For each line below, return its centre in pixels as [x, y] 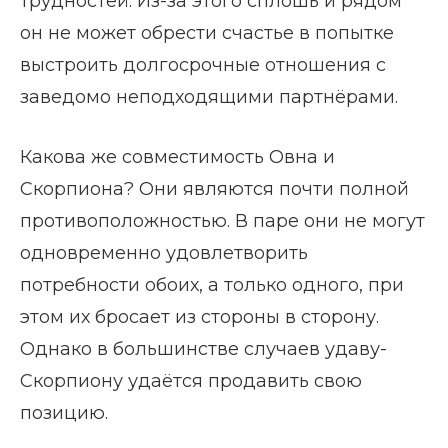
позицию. [64, 413]
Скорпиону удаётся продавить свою [191, 381]
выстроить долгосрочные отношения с [203, 65]
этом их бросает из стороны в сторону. [199, 317]
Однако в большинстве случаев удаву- [203, 349]
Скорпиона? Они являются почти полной [214, 189]
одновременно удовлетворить [164, 253]
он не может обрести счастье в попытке [207, 33]
